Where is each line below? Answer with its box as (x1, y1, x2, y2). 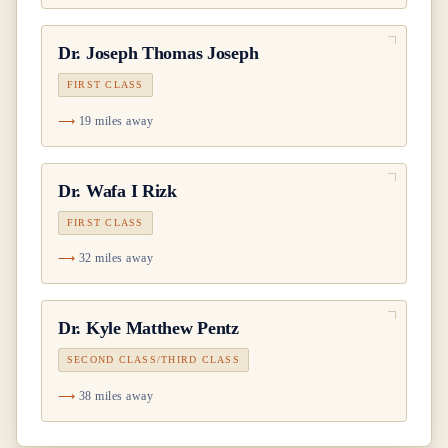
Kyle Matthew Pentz (85, 318, 239, 339)
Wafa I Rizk (85, 180, 177, 201)
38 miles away (78, 388, 154, 403)
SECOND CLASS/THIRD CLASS (67, 354, 240, 366)
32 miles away (78, 251, 154, 266)
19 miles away (78, 113, 154, 128)
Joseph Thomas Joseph (85, 43, 259, 64)
